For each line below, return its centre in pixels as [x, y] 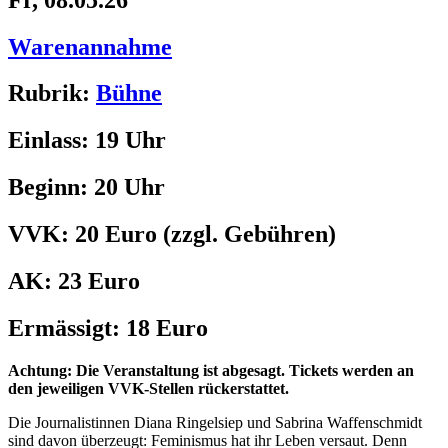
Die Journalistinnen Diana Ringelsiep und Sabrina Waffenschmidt [215, 422]
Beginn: [51, 187]
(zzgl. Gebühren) [246, 234]
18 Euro [167, 327]
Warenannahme [90, 46]
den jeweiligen [58, 388]
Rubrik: [52, 93]
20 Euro [116, 234]
